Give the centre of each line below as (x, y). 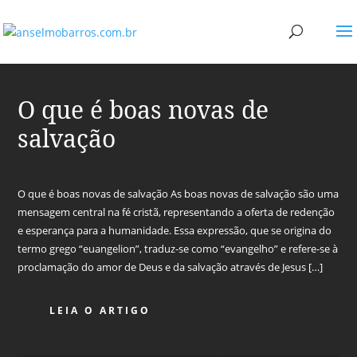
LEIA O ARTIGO (100, 310)
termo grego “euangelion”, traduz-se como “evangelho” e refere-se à (178, 249)
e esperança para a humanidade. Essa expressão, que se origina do (175, 230)
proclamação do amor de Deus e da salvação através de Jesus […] (171, 267)
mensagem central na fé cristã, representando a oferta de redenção (177, 212)
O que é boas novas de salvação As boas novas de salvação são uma (178, 194)
